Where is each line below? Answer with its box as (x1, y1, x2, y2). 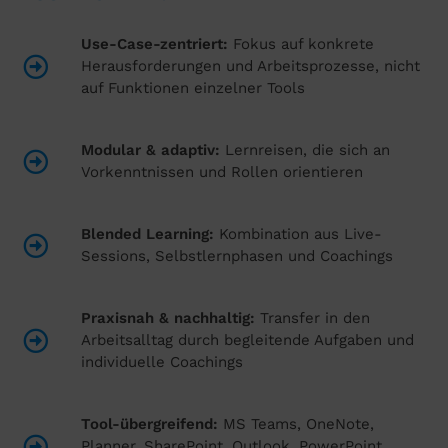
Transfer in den (255, 309, 371, 328)
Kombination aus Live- (214, 225, 383, 244)
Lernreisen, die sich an (220, 141, 391, 160)
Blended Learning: (81, 225, 215, 244)
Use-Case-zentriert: (81, 35, 229, 54)
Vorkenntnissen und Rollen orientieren (81, 163, 364, 182)
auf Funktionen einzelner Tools (81, 79, 306, 98)
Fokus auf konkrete (228, 35, 375, 54)
